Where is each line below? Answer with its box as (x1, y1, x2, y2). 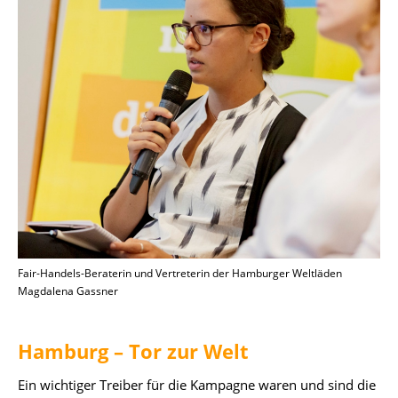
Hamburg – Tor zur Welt (18, 337, 249, 364)
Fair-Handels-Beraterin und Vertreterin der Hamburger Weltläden (18, 265, 342, 281)
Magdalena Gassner (18, 283, 118, 298)
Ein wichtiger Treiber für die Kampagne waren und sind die (18, 375, 376, 394)
